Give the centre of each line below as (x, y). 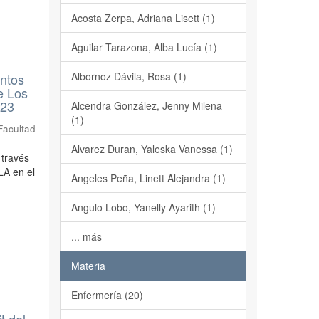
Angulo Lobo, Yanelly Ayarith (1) (143, 207)
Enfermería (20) (107, 295)
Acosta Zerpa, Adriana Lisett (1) (143, 18)
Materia (88, 266)
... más (86, 236)
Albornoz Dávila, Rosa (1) (129, 76)
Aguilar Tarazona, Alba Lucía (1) (144, 47)
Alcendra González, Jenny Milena (146, 105)
